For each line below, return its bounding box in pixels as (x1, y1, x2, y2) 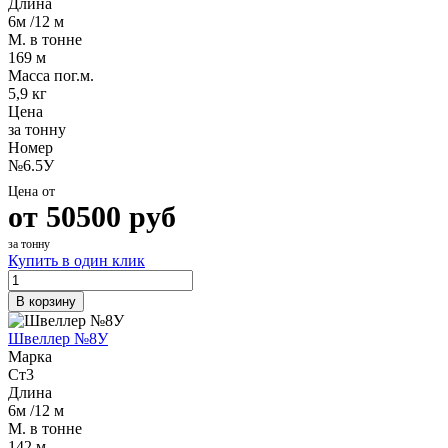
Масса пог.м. (8, 66, 94, 84)
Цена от (8, 183, 55, 199)
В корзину (16, 293, 76, 309)
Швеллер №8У (8, 329, 108, 347)
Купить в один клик (8, 251, 145, 269)
